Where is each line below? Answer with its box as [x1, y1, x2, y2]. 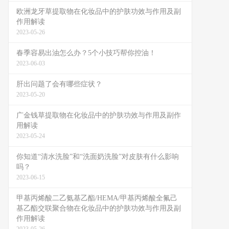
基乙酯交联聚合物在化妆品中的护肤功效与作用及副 [16, 204, 181, 212]
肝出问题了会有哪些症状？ [16, 80, 102, 88]
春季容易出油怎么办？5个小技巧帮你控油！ [16, 49, 156, 57]
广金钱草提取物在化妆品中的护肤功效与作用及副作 [16, 111, 181, 119]
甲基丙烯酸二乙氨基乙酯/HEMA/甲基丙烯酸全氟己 [16, 194, 177, 202]
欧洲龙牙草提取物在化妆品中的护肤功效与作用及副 [16, 8, 181, 15]
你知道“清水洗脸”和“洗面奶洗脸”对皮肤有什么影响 [16, 153, 179, 161]
